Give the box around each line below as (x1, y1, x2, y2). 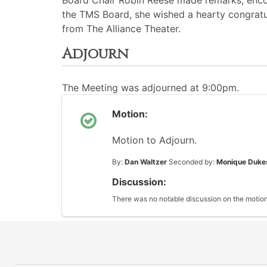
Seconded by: (167, 157, 216, 166)
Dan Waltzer (125, 157, 167, 166)
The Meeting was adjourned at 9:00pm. (62, 82, 239, 94)
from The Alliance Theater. (62, 23, 181, 35)
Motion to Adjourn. (112, 134, 197, 146)
